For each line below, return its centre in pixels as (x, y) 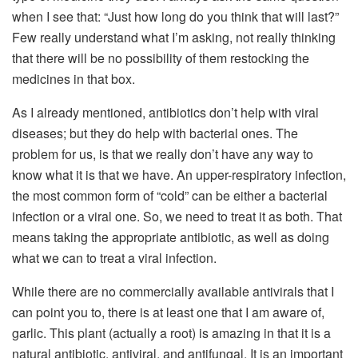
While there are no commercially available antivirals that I (173, 292)
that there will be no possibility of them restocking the (161, 58)
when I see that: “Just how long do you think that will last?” (175, 17)
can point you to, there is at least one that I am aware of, (168, 312)
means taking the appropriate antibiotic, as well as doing (171, 237)
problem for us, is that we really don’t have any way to (163, 154)
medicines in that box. (74, 79)
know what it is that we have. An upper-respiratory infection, (179, 175)
